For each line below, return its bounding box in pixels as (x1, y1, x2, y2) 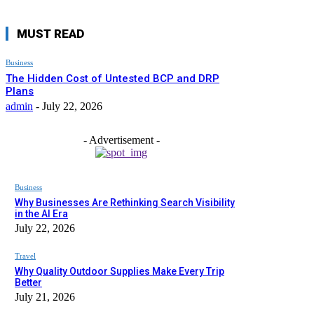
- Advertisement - (83, 133, 160, 146)
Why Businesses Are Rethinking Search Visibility (15, 196, 235, 208)
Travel (15, 251, 36, 260)
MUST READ (17, 26, 84, 41)
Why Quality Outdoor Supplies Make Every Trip (15, 265, 224, 277)
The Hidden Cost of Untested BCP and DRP (6, 71, 219, 85)
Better (15, 276, 42, 288)
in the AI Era (15, 207, 68, 219)
